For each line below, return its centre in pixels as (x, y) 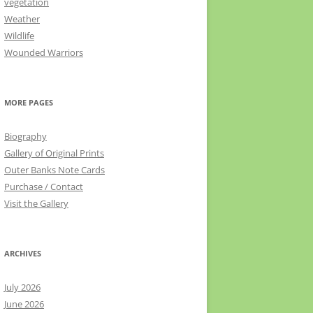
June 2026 (24, 304)
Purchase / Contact (44, 187)
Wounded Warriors (44, 53)
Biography (26, 137)
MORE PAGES (29, 103)
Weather (22, 19)
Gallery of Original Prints (54, 153)
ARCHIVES (23, 254)
